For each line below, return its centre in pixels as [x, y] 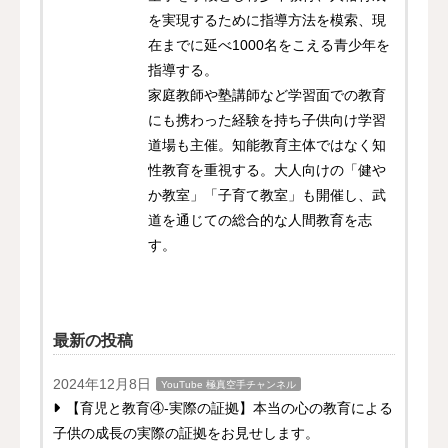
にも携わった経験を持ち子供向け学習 [267, 120]
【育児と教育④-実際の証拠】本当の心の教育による [229, 408]
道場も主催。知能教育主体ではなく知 [267, 145]
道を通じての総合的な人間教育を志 [260, 220]
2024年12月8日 [102, 384]
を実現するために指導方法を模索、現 [267, 20]
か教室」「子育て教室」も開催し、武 [267, 195]
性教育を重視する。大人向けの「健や [267, 170]
